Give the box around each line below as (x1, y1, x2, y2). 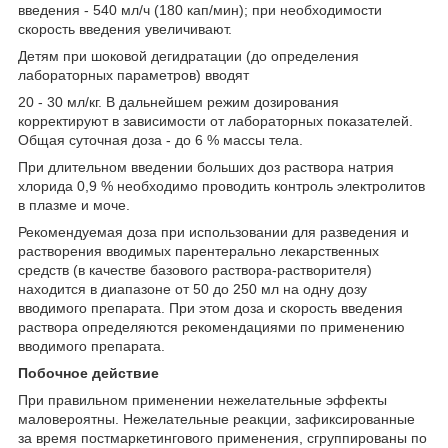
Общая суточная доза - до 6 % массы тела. (18, 131, 303, 148)
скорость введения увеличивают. (18, 20, 232, 37)
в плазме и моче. (18, 196, 130, 213)
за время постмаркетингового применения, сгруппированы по (18, 429, 427, 446)
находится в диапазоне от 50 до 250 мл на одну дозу (18, 280, 367, 297)
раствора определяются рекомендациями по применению (18, 318, 405, 335)
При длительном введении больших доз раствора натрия (18, 158, 394, 175)
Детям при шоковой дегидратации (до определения (18, 47, 359, 64)
